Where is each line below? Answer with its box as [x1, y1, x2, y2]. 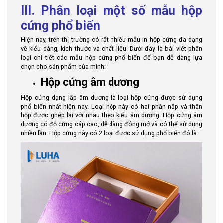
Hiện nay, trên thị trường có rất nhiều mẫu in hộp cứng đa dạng [21, 36, 202, 43]
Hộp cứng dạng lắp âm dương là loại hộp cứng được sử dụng [21, 94, 202, 101]
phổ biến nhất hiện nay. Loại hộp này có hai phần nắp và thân [21, 103, 202, 110]
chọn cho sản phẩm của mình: [21, 63, 106, 70]
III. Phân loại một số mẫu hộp [21, 3, 202, 18]
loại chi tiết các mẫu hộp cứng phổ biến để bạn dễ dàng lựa [21, 54, 202, 61]
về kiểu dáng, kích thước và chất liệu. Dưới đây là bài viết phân [21, 45, 202, 52]
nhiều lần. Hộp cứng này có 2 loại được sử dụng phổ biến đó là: [21, 129, 198, 137]
